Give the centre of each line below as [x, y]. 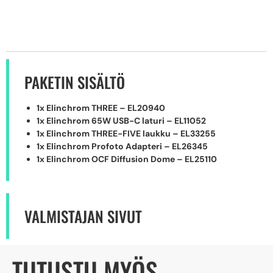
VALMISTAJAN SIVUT [83, 216]
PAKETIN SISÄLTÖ [75, 82]
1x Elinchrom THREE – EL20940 [101, 108]
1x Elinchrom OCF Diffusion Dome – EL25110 [127, 159]
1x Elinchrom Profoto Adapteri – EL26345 [122, 147]
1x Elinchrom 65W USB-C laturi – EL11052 [121, 121]
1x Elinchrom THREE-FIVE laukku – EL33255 [126, 134]
